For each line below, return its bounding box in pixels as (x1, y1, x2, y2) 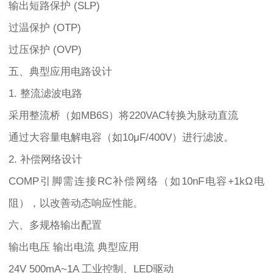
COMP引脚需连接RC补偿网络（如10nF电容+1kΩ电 (9, 175, 264, 188)
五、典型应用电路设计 (9, 66, 112, 78)
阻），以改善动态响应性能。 (9, 197, 143, 210)
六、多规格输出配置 (9, 219, 102, 232)
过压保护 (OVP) (9, 44, 82, 56)
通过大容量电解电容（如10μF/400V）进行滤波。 (9, 132, 234, 144)
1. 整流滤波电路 (9, 88, 82, 100)
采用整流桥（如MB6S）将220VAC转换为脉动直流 (9, 110, 238, 122)
